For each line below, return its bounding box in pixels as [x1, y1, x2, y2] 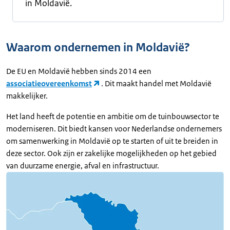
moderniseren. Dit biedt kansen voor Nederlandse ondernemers [6, 124, 222, 133]
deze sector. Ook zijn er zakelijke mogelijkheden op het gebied [6, 148, 217, 158]
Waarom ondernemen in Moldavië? [6, 40, 190, 55]
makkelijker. [6, 91, 49, 101]
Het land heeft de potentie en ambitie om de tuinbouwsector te [6, 111, 219, 121]
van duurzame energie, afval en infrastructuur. [6, 161, 159, 170]
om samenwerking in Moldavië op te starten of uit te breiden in [6, 136, 218, 146]
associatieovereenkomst [6, 79, 92, 88]
